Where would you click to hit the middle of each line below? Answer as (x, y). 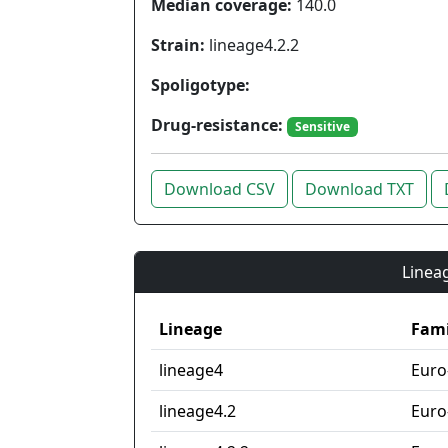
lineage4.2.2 (252, 45)
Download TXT (359, 189)
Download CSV (219, 189)
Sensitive (322, 126)
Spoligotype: (200, 85)
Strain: (178, 45)
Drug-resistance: (217, 125)
